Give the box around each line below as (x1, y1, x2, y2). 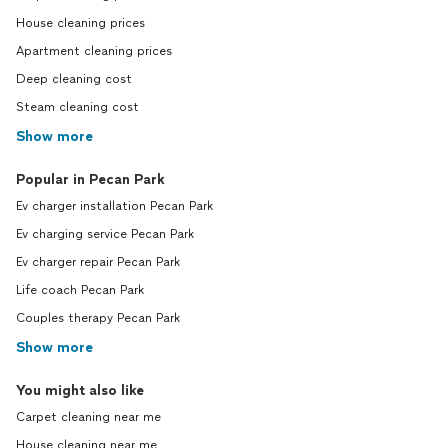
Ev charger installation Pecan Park (16, 199, 213, 213)
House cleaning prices (16, 16, 145, 30)
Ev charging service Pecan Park (16, 227, 194, 241)
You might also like (16, 382, 144, 399)
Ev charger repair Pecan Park (16, 255, 180, 269)
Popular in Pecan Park (16, 171, 165, 188)
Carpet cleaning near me (16, 410, 161, 424)
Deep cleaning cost (16, 72, 132, 86)
